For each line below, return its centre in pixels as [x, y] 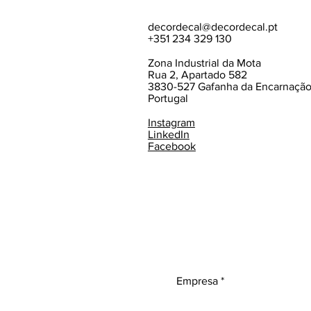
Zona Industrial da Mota [204, 63]
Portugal [168, 99]
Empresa [197, 281]
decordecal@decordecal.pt [212, 27]
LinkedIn [168, 135]
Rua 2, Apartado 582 [197, 75]
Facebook [171, 146]
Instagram [171, 123]
